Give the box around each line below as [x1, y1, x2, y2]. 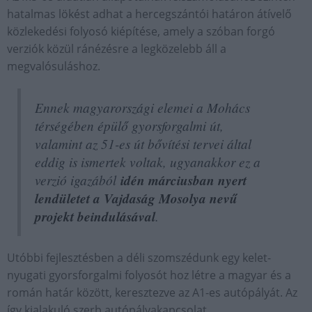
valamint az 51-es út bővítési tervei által [35, 134, 251, 153]
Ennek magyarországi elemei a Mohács [35, 97, 250, 116]
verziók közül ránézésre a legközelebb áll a [7, 40, 226, 56]
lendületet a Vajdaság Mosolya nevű [35, 188, 237, 208]
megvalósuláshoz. [7, 58, 100, 74]
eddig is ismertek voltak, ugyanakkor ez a [35, 152, 260, 171]
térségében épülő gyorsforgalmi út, [35, 116, 224, 134]
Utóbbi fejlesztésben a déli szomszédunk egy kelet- [7, 249, 271, 265]
